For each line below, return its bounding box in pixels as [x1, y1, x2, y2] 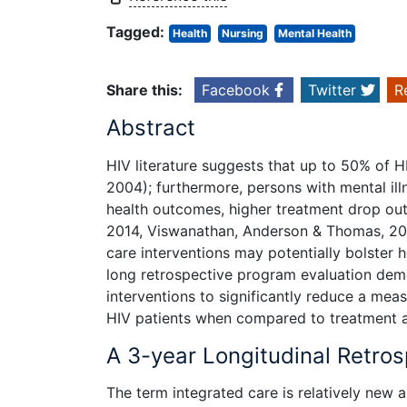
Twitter [308, 81, 356, 100]
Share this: [106, 81, 183, 100]
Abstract [106, 114, 195, 142]
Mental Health [278, 26, 352, 41]
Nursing [222, 26, 263, 41]
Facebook [202, 81, 270, 100]
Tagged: [106, 23, 164, 42]
